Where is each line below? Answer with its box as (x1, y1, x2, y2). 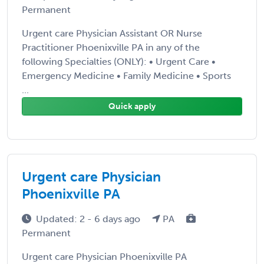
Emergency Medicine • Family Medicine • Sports (22, 70, 231, 81)
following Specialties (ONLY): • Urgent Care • (22, 55, 216, 67)
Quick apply (108, 101, 156, 111)
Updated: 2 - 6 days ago (36, 213, 143, 225)
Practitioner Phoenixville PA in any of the (22, 41, 200, 53)
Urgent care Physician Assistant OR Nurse (22, 27, 202, 39)
